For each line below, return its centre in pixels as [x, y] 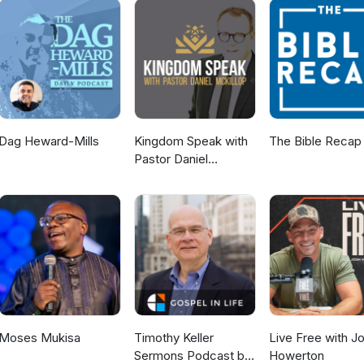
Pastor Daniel [171, 159]
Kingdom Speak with [191, 141]
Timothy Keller [173, 338]
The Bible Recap [315, 141]
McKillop [158, 177]
